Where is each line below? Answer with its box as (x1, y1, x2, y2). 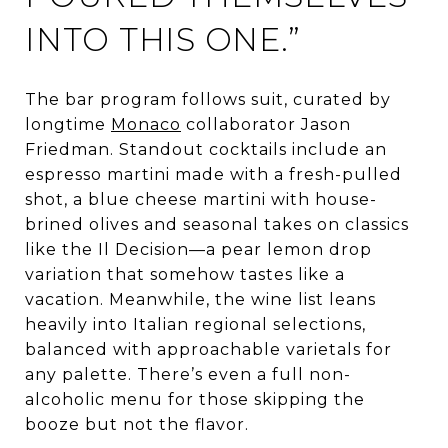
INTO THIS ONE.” (25, 19, 301, 59)
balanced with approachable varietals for (25, 339, 392, 359)
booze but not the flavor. (25, 414, 249, 434)
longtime (25, 114, 111, 134)
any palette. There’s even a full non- (25, 364, 351, 384)
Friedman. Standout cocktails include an (25, 139, 387, 159)
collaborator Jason (181, 114, 351, 134)
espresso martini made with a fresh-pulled (25, 164, 402, 184)
